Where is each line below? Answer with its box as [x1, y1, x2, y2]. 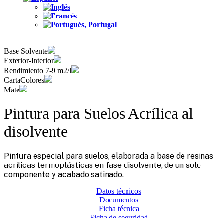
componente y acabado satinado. [4, 169, 124, 179]
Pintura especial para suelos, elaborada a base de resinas [4, 151, 213, 161]
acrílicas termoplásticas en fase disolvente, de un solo [4, 160, 201, 170]
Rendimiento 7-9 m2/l [4, 66, 71, 74]
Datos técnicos [96, 186, 141, 195]
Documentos [99, 195, 138, 204]
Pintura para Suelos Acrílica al [4, 105, 193, 123]
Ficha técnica [98, 204, 139, 213]
